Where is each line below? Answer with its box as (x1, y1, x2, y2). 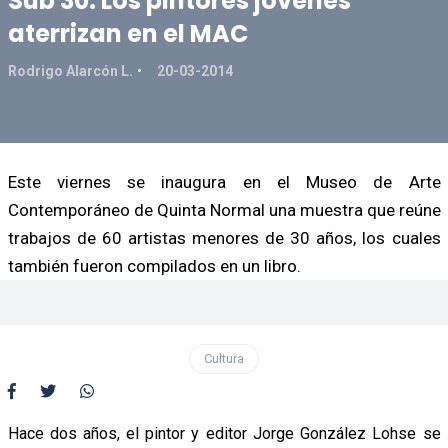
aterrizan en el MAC (7, 16, 248, 50)
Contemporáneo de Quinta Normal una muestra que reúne (7, 199, 441, 220)
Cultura (204, 350, 244, 366)
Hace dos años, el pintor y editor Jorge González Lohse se (7, 423, 441, 443)
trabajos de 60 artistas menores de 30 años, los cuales (7, 227, 441, 248)
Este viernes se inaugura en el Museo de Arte (7, 171, 441, 192)
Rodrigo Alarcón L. (7, 62, 133, 79)
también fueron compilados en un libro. (7, 255, 301, 276)
